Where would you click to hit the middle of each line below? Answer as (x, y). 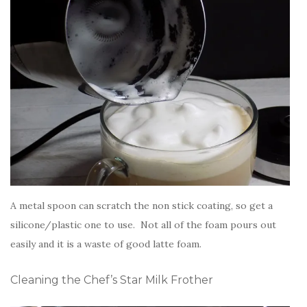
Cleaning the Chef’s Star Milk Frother (112, 280)
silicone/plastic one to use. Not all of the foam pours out (143, 225)
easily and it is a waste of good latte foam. (106, 244)
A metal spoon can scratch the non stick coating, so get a (142, 206)
